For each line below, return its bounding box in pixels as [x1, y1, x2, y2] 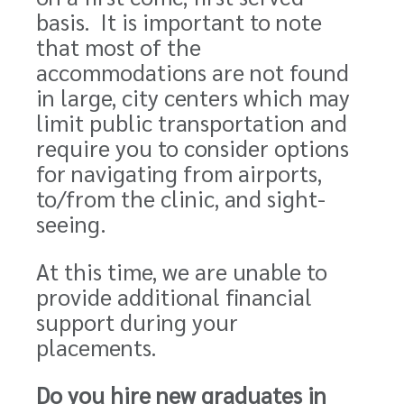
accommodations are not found [36, 57, 349, 87]
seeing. [36, 208, 106, 238]
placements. [36, 332, 157, 362]
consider [184, 133, 269, 162]
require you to [36, 133, 184, 162]
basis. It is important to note [36, 6, 322, 36]
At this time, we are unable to [36, 256, 327, 286]
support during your [36, 307, 238, 336]
